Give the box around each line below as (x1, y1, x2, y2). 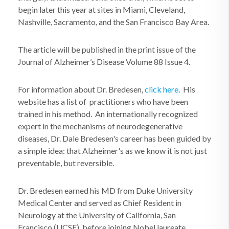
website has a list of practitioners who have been (18, 97, 188, 106)
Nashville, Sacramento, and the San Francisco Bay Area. (18, 17, 209, 27)
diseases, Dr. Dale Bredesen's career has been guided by (18, 133, 211, 143)
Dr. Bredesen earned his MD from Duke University (18, 186, 193, 195)
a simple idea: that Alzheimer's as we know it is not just (18, 146, 207, 155)
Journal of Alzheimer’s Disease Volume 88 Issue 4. (18, 57, 190, 66)
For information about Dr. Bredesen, (18, 84, 145, 94)
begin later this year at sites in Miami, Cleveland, (18, 5, 185, 14)
